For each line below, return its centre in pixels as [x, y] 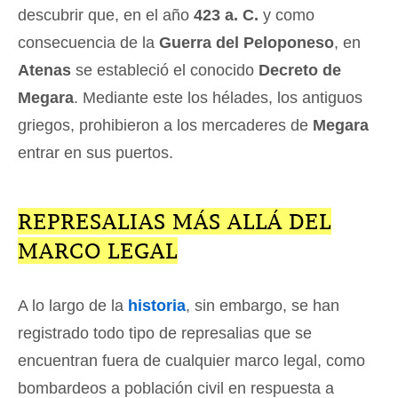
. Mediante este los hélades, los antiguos [218, 97]
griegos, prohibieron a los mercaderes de [165, 125]
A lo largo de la [73, 305]
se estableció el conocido [167, 70]
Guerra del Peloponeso [247, 42]
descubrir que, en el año [106, 15]
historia [157, 305]
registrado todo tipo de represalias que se [165, 333]
